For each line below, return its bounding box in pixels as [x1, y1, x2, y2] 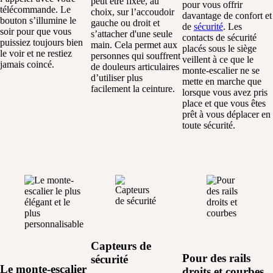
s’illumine [29, 15, 67, 26]
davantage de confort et [182, 10, 272, 21]
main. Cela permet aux [91, 39, 178, 50]
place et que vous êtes [182, 97, 266, 108]
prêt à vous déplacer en [182, 108, 271, 119]
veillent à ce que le [182, 54, 253, 65]
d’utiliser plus [91, 72, 143, 83]
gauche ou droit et [91, 17, 160, 28]
